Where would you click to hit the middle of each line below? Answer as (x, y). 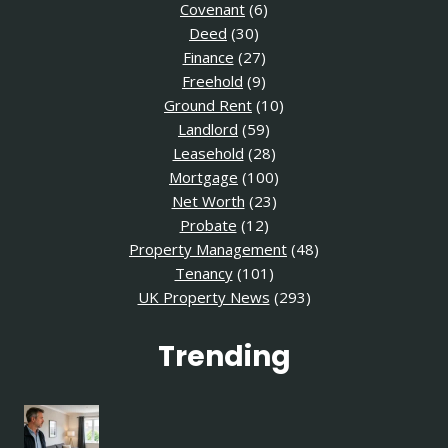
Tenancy (203, 273)
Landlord (208, 129)
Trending (224, 357)
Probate (208, 225)
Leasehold (208, 153)
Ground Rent (208, 105)
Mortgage (203, 177)
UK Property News (203, 297)
